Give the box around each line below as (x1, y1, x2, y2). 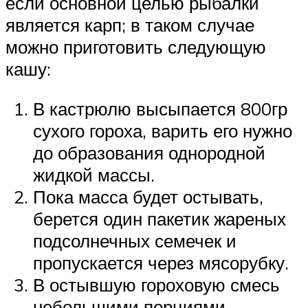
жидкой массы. (33, 164, 155, 186)
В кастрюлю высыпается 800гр (33, 98, 287, 120)
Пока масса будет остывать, (33, 186, 263, 208)
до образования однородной (33, 142, 265, 164)
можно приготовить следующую (5, 36, 266, 58)
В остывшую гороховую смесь (33, 274, 280, 296)
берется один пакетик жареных (33, 208, 286, 230)
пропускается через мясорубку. (33, 252, 289, 274)
